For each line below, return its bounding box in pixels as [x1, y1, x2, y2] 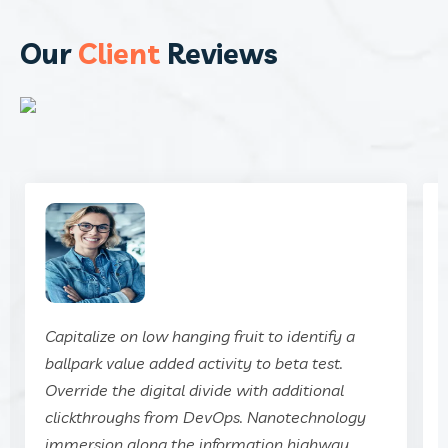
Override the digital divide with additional [45, 380, 344, 400]
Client [78, 35, 167, 71]
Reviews [167, 35, 278, 71]
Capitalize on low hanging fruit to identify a [45, 326, 355, 346]
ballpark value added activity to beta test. [45, 353, 343, 373]
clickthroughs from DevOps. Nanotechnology [45, 407, 366, 427]
